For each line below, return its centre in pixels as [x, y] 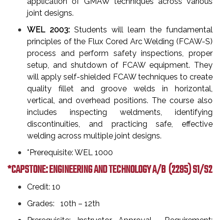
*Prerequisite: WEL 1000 [71, 152]
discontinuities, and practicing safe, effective [120, 124]
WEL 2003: [48, 30]
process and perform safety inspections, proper [120, 53]
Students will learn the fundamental [141, 30]
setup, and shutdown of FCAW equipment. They [120, 65]
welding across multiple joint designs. [94, 136]
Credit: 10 [44, 187]
